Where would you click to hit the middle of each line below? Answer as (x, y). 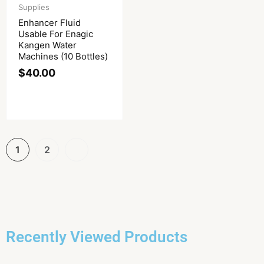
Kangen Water (47, 45)
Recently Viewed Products (97, 237)
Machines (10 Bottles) (63, 56)
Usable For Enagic (56, 34)
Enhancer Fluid (49, 22)
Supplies (34, 7)
